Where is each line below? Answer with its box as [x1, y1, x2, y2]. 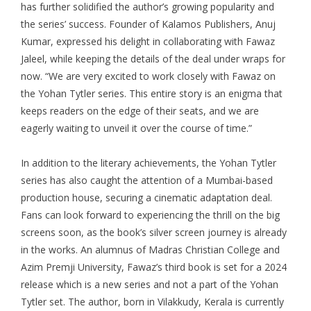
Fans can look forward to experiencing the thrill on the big [21, 208, 280, 221]
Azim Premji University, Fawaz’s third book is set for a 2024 [21, 260, 287, 274]
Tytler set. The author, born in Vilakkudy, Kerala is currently [21, 294, 284, 308]
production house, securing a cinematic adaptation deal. [21, 190, 272, 204]
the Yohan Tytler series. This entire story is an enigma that [21, 86, 283, 100]
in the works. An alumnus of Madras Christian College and [21, 242, 280, 256]
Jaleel [21, 51, 44, 65]
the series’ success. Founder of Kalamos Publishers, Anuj [21, 17, 276, 31]
